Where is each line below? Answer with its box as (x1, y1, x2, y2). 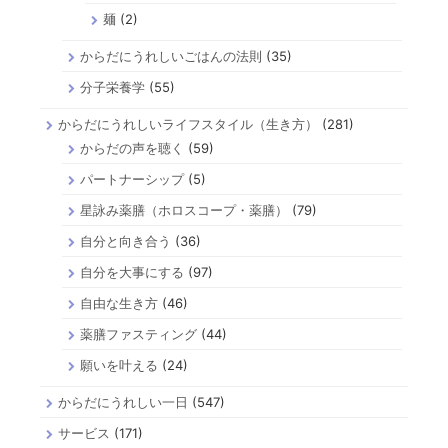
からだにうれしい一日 (58, 393, 188, 410)
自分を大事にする (80, 263, 185, 280)
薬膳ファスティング (80, 325, 198, 342)
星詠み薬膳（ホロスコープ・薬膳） (80, 201, 289, 218)
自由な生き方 (80, 294, 159, 311)
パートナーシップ (80, 170, 185, 187)
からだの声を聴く (80, 139, 185, 156)
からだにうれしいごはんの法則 (80, 47, 263, 64)
